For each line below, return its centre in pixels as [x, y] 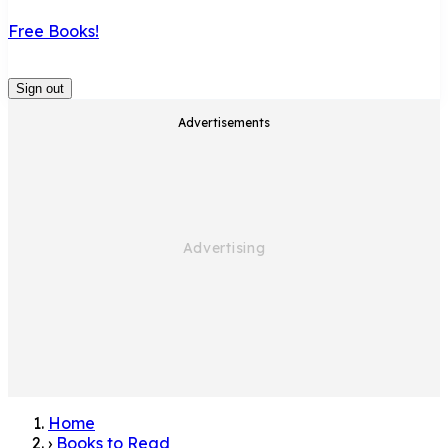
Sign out [40, 88]
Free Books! [53, 30]
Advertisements [224, 122]
